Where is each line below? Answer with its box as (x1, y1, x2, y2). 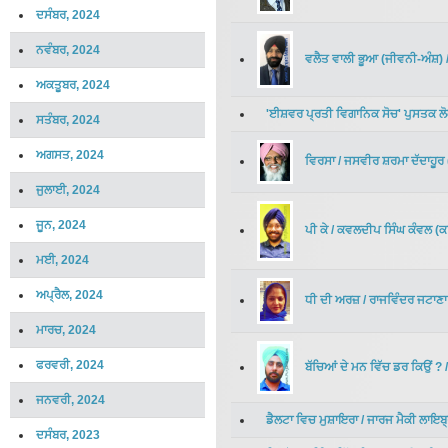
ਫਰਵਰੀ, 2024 (36, 358, 104, 372)
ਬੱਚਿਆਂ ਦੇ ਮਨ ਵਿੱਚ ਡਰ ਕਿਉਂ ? (305, 359, 442, 374)
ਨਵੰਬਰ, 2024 (36, 43, 100, 57)
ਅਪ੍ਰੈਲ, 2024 (36, 288, 103, 302)
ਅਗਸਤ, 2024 (36, 148, 104, 162)
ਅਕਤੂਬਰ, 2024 (36, 78, 110, 92)
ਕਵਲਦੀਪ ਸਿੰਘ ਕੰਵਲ (337, 223, 432, 238)
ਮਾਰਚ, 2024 (36, 323, 96, 337)
